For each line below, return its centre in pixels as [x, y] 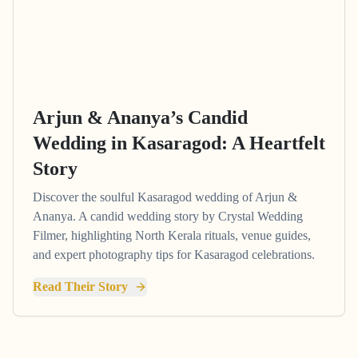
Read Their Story [80, 287]
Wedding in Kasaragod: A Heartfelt [179, 143]
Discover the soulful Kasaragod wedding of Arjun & [165, 197]
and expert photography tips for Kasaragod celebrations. [174, 255]
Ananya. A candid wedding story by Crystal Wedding [168, 217]
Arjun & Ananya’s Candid [140, 118]
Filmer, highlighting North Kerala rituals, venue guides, [172, 236]
